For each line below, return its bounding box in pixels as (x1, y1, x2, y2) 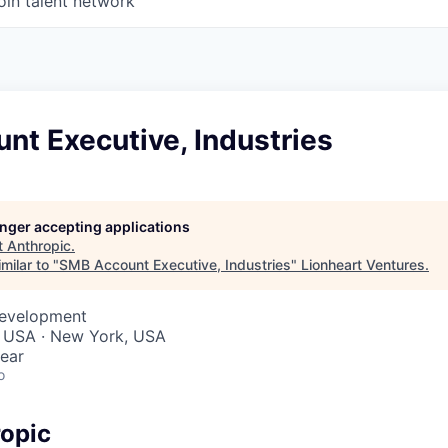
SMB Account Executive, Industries (59, 256, 291, 273)
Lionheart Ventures (301, 256, 425, 273)
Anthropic (7, 237, 71, 254)
